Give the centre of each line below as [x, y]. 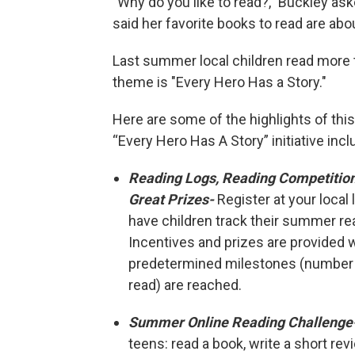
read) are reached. [187, 285]
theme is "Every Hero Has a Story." [219, 82]
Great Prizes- [173, 200]
